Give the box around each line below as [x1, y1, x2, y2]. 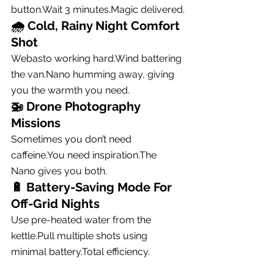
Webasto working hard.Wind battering [11, 52, 184, 64]
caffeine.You [11, 149, 65, 161]
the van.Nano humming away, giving [11, 68, 177, 80]
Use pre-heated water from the [11, 213, 154, 226]
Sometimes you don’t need [11, 133, 134, 145]
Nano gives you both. [11, 165, 107, 177]
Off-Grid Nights [11, 196, 100, 211]
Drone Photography [26, 98, 143, 114]
